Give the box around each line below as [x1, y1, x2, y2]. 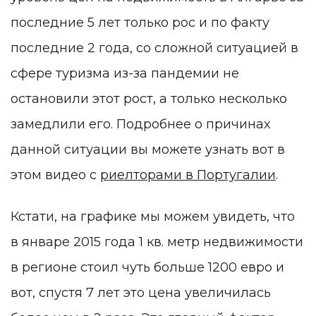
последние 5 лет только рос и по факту [11, 15, 269, 31]
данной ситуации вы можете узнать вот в [11, 142, 285, 158]
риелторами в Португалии [100, 167, 276, 183]
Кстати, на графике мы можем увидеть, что [11, 209, 295, 225]
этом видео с [11, 167, 100, 183]
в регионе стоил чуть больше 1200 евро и [11, 260, 284, 276]
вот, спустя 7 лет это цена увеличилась [11, 285, 271, 301]
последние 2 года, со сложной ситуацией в [11, 40, 298, 56]
